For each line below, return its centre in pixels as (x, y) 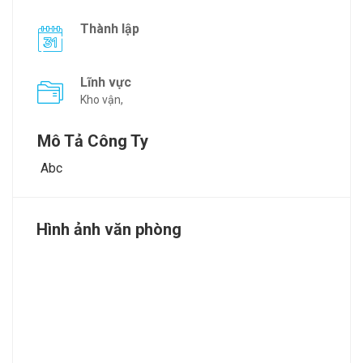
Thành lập (110, 29)
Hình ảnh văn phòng (109, 230)
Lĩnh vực (106, 83)
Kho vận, (102, 100)
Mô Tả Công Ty (93, 141)
